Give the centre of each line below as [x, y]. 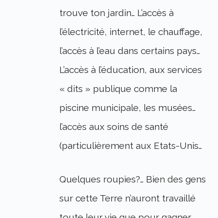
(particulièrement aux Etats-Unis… [131, 146]
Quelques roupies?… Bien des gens [133, 179]
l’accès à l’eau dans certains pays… [130, 51]
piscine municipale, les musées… [128, 108]
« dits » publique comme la [118, 89]
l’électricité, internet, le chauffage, [131, 32]
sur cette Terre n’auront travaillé [128, 198]
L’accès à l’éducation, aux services [131, 70]
